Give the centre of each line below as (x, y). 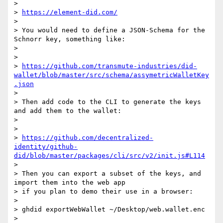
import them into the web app (70, 183)
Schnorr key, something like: (70, 39)
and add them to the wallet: (68, 111)
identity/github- (46, 147)
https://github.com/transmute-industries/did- (110, 66)
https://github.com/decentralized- (88, 138)
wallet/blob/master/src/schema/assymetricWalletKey (111, 75)
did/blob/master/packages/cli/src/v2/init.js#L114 (110, 156)
